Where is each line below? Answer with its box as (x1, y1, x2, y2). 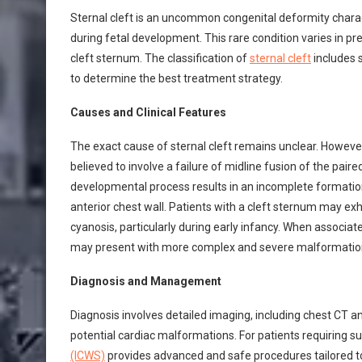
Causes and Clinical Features (70, 106, 226, 119)
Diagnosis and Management (70, 275, 221, 288)
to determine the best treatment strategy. (70, 72, 283, 85)
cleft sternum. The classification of (70, 52, 250, 65)
